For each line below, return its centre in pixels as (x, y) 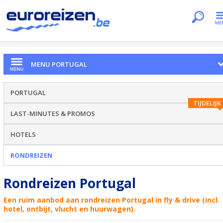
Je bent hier (19, 37)
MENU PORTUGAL (59, 64)
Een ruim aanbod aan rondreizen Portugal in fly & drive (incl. (111, 200)
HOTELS (23, 134)
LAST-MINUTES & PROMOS (53, 113)
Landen (93, 37)
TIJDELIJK (207, 103)
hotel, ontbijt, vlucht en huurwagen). (69, 209)
